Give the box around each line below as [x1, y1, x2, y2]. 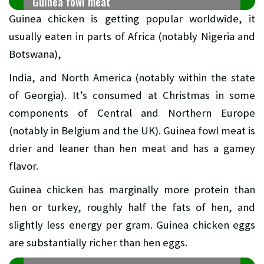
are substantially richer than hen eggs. [9, 236, 187, 250]
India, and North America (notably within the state [9, 71, 255, 85]
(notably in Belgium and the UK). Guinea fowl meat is [9, 124, 255, 138]
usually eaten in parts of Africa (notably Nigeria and [9, 29, 255, 44]
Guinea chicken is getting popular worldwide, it [9, 12, 255, 26]
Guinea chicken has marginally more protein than [9, 183, 255, 197]
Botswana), [9, 47, 61, 61]
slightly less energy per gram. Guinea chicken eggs [9, 218, 255, 232]
